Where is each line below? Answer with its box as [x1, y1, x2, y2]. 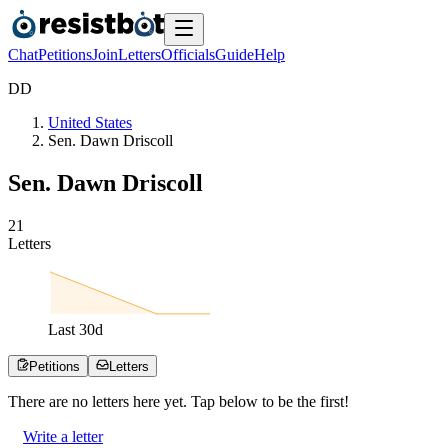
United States [48, 114, 132, 131]
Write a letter [23, 427, 103, 445]
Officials [161, 46, 215, 63]
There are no [8, 392, 92, 410]
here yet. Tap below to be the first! [129, 392, 349, 410]
